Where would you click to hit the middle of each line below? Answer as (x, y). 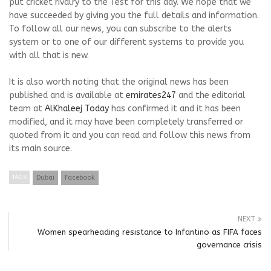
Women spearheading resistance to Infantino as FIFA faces (150, 232)
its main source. (41, 149)
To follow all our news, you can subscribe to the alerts (120, 29)
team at (27, 109)
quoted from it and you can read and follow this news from (130, 135)
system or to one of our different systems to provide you (126, 42)
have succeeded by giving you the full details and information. (134, 16)
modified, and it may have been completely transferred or (126, 122)
